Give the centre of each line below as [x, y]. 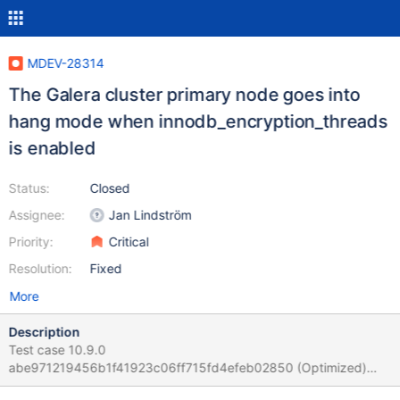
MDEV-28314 [66, 63]
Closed [110, 188]
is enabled [52, 148]
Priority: [31, 242]
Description [44, 332]
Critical [129, 242]
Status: [29, 188]
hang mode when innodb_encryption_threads [198, 121]
